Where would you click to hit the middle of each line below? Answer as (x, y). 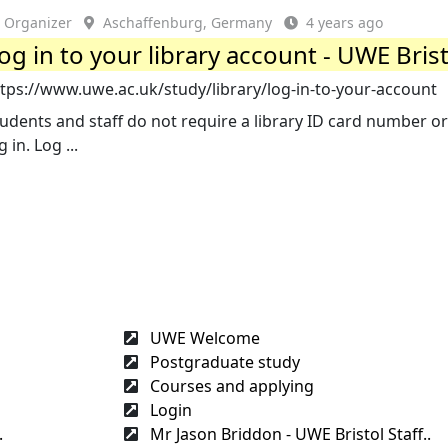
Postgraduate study (223, 361)
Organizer (38, 22)
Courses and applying (230, 385)
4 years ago (345, 22)
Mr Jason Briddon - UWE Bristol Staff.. (288, 433)
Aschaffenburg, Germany (188, 22)
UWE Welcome (203, 337)
